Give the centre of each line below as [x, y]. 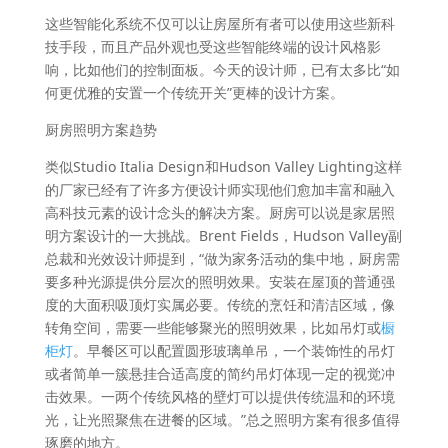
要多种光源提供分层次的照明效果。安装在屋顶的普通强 [219, 282]
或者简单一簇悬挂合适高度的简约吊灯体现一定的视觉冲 [219, 374]
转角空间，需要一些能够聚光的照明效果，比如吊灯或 [212, 328]
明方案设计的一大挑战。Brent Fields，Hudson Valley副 [223, 236]
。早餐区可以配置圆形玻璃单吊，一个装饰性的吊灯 [233, 351]
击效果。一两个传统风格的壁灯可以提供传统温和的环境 [219, 397]
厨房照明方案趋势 [100, 130]
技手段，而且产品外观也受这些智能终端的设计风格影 [212, 47]
